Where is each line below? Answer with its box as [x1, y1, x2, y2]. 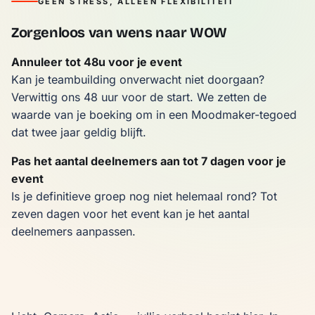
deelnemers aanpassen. [11, 224, 136, 239]
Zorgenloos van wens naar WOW [11, 24, 227, 41]
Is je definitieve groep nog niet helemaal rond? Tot [11, 189, 277, 204]
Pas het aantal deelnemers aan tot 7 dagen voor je [11, 154, 286, 169]
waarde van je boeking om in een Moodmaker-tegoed [11, 108, 297, 122]
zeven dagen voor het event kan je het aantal [11, 207, 250, 221]
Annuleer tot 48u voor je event [11, 55, 182, 70]
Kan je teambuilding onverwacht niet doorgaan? [11, 72, 264, 87]
